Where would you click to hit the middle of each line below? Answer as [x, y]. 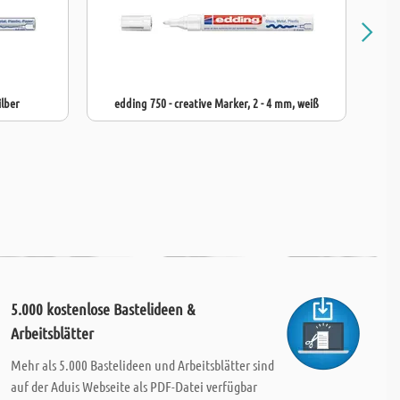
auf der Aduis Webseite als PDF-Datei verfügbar [133, 386]
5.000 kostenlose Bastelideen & [102, 309]
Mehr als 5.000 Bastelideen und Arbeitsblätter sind [142, 365]
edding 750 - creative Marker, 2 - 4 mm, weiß [217, 103]
